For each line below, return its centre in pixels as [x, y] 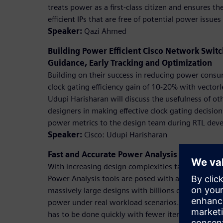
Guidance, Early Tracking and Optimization [131, 63]
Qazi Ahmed [104, 31]
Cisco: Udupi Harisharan [125, 135]
